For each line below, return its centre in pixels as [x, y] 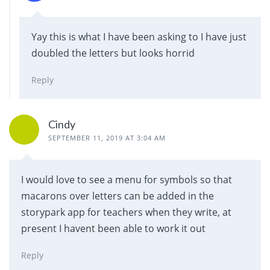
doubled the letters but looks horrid [113, 53]
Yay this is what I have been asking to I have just [139, 37]
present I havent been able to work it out [113, 228]
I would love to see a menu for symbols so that [127, 179]
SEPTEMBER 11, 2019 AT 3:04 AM [107, 137]
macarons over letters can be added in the [118, 196]
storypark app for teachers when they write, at [126, 212]
